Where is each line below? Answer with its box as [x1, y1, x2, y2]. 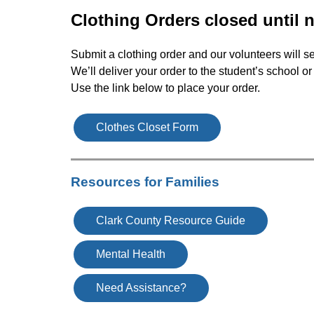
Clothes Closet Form [95, 121, 198, 133]
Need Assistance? [95, 281, 186, 294]
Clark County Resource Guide [95, 214, 245, 226]
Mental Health [95, 247, 165, 260]
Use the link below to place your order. [70, 81, 260, 94]
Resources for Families [70, 174, 219, 189]
